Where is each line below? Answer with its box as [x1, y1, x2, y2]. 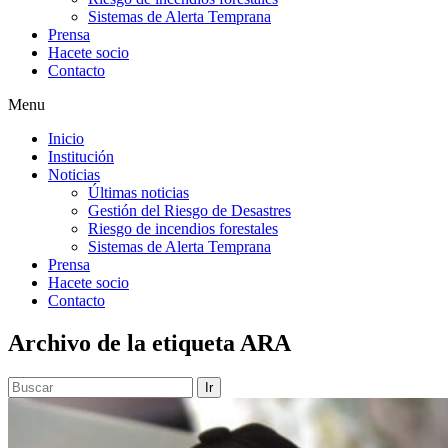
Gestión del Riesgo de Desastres [88, 201, 291, 219]
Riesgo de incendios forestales [88, 219, 278, 237]
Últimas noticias [88, 183, 189, 201]
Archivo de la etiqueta [8, 329, 240, 356]
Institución [48, 147, 114, 165]
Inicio [48, 129, 84, 147]
